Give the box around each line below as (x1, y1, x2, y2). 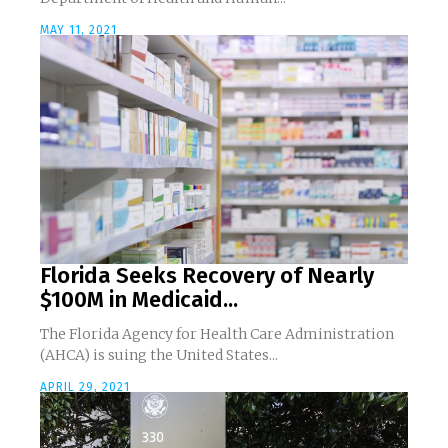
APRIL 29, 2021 (40, 379, 130, 394)
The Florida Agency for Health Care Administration (40, 324, 394, 343)
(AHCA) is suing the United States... (40, 345, 278, 364)
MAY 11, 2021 (40, 23, 117, 38)
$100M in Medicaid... (40, 285, 238, 313)
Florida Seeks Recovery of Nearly (40, 261, 374, 289)
